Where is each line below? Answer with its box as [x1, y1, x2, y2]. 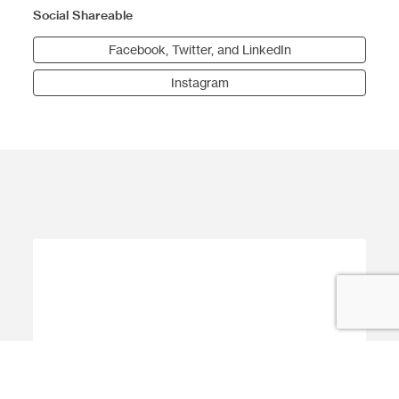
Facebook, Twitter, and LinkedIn [108, 42, 291, 58]
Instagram [170, 75, 229, 91]
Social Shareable [33, 6, 134, 23]
